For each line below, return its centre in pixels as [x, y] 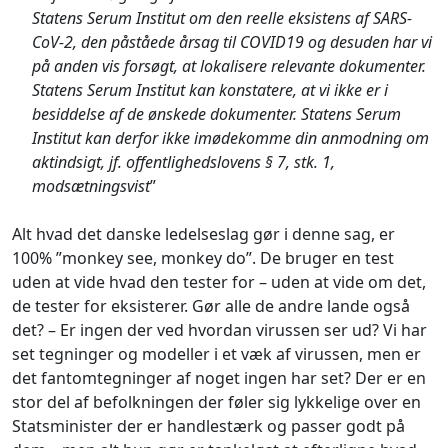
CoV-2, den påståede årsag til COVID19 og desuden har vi [232, 41]
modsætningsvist [91, 185]
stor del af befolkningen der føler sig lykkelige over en [216, 401]
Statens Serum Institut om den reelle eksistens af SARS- [222, 17]
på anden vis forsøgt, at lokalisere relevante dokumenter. [229, 65]
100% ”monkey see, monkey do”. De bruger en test [203, 257]
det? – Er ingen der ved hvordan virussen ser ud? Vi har [219, 329]
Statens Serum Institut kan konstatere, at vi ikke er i [210, 89]
